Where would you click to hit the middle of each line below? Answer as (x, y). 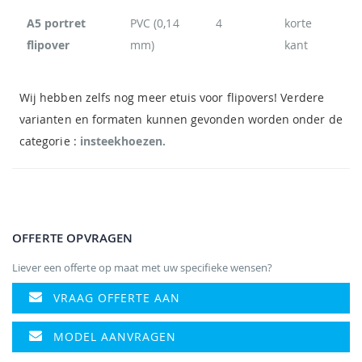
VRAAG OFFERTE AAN (117, 297)
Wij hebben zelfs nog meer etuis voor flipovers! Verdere (172, 97)
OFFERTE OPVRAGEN (73, 238)
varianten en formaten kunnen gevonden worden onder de (181, 119)
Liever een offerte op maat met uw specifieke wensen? (142, 267)
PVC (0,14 (155, 23)
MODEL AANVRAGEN (115, 336)
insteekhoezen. (121, 141)
